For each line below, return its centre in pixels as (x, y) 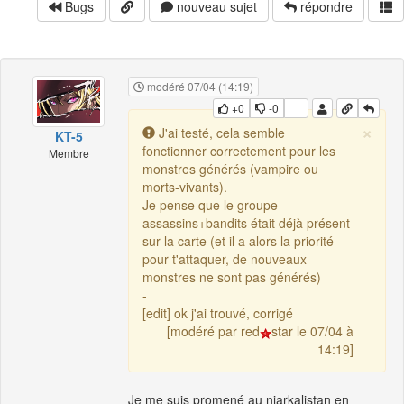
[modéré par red (213, 331)
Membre (69, 152)
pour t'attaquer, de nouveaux (225, 259)
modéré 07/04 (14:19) (199, 87)
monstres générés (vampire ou (230, 169)
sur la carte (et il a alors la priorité (238, 241)
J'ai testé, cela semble (220, 133)
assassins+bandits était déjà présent (246, 223)
